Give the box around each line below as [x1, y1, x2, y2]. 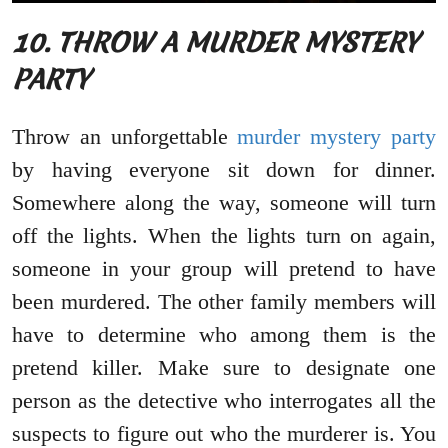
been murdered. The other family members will [12, 288, 436, 314]
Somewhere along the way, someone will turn [12, 189, 436, 215]
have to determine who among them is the [12, 321, 436, 347]
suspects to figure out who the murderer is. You [12, 420, 436, 446]
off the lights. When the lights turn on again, [12, 222, 436, 248]
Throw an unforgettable [12, 123, 238, 149]
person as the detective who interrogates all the [12, 387, 436, 413]
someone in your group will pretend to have [12, 255, 436, 281]
